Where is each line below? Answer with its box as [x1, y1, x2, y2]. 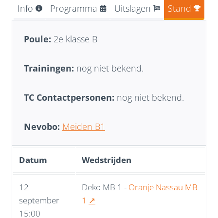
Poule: [24, 33, 54, 45]
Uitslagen [114, 2, 151, 14]
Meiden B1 [62, 120, 105, 132]
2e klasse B [54, 33, 97, 45]
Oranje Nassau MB [128, 181, 198, 193]
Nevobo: [24, 120, 60, 132]
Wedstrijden [82, 154, 131, 165]
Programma [50, 2, 97, 14]
